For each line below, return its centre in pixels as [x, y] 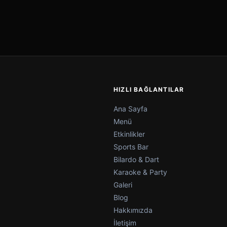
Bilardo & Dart [136, 160]
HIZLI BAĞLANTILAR [149, 90]
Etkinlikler [129, 134]
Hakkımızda [133, 210]
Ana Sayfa [130, 109]
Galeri [123, 185]
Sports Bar [131, 147]
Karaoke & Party [140, 172]
